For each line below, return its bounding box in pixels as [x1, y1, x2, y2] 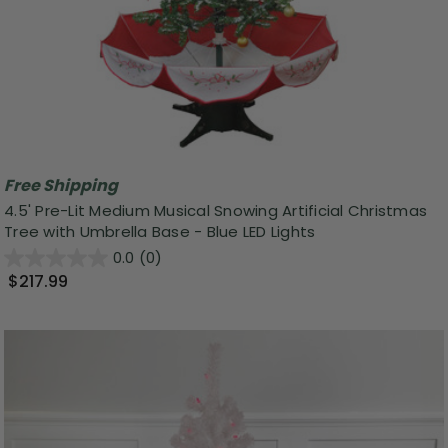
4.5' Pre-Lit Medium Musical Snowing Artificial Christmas [4, 200, 427, 222]
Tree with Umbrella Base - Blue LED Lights [4, 221, 316, 243]
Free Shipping [4, 173, 118, 197]
